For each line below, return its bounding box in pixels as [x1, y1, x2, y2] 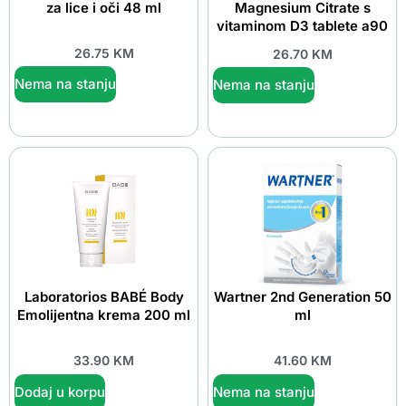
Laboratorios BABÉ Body [24, 288, 184, 306]
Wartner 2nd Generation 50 [213, 288, 391, 306]
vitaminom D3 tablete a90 [217, 17, 388, 35]
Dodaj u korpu [14, 382, 105, 401]
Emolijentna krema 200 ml [17, 306, 190, 324]
